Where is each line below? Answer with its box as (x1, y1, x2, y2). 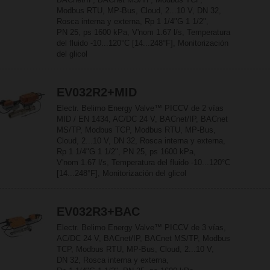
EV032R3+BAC (57, 205, 140, 218)
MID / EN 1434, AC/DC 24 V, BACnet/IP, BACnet (57, 115, 228, 124)
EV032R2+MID (57, 86, 137, 99)
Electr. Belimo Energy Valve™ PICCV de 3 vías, (57, 223, 226, 232)
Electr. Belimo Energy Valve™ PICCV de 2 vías (57, 104, 224, 113)
